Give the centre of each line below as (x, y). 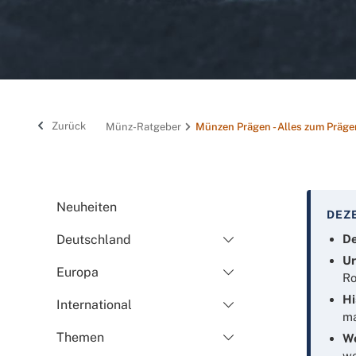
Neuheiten (87, 207)
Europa (77, 272)
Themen (80, 337)
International (94, 304)
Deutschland (94, 239)
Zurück (68, 126)
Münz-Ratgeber (143, 126)
